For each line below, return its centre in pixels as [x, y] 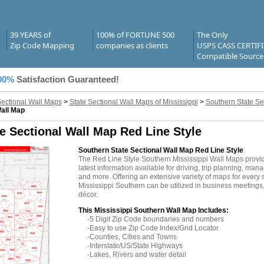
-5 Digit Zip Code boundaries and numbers [155, 220]
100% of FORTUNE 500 [135, 35]
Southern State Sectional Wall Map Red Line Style [161, 151]
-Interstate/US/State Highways [135, 246]
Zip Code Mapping [42, 45]
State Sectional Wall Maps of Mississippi [133, 102]
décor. [88, 195]
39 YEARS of [30, 35]
